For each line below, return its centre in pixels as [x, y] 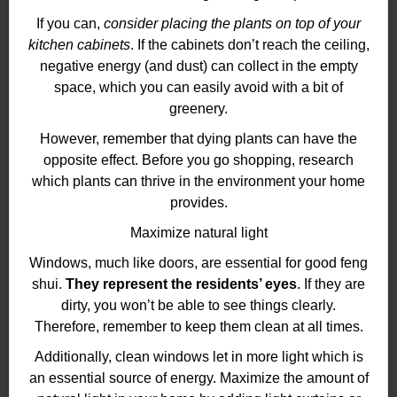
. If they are [331, 284]
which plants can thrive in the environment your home [198, 182]
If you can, [70, 24]
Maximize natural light [198, 233]
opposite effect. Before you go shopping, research [198, 160]
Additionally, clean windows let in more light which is [198, 357]
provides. [198, 203]
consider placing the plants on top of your [232, 24]
